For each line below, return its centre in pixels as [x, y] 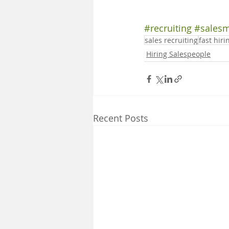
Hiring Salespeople [178, 54]
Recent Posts [121, 118]
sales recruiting [171, 40]
